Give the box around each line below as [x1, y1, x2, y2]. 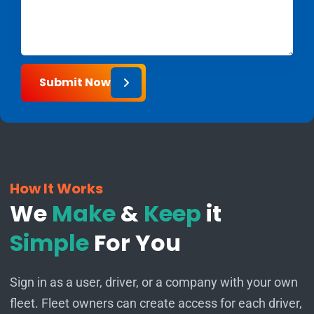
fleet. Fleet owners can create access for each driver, [9, 295, 302, 310]
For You [93, 226, 181, 259]
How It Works [9, 178, 103, 198]
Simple [9, 226, 94, 259]
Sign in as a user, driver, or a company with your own [9, 274, 298, 289]
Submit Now [39, 74, 111, 90]
